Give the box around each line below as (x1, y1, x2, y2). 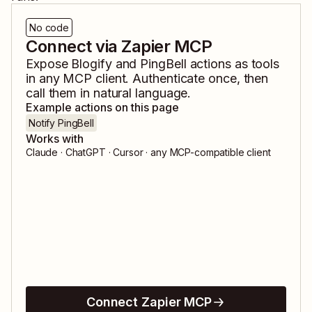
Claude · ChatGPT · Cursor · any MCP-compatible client (26, 146, 271, 159)
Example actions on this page (26, 100, 179, 115)
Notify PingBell (29, 117, 94, 130)
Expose (26, 56, 72, 72)
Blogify (71, 56, 112, 72)
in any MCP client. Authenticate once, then (26, 71, 269, 86)
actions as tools (186, 56, 280, 72)
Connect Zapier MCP (86, 295, 212, 310)
